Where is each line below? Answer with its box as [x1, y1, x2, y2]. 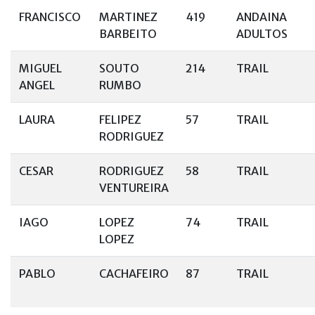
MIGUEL [19, 61, 62, 75]
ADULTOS [236, 27, 288, 41]
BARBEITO [99, 27, 157, 41]
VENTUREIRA [99, 181, 169, 195]
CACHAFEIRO [99, 266, 169, 281]
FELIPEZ [99, 112, 141, 127]
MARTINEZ [99, 10, 157, 24]
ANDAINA [236, 10, 287, 24]
